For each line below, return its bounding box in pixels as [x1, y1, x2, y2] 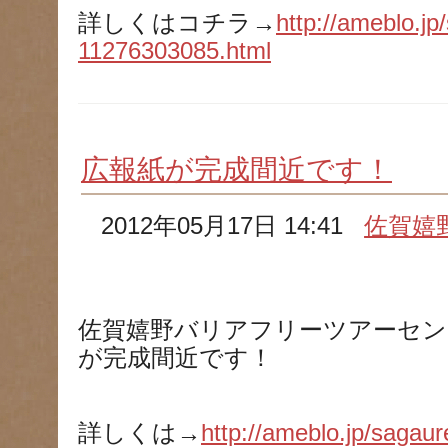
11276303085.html [78, 38, 271, 64]
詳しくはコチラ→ [78, 10, 276, 36]
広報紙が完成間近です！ [81, 154, 392, 185]
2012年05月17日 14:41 [101, 213, 365, 239]
